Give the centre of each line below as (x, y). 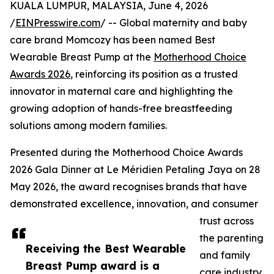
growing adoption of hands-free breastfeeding (121, 109)
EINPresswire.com (58, 23)
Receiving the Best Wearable (106, 249)
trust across (227, 221)
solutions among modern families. (88, 126)
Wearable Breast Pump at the (82, 57)
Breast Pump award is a (92, 266)
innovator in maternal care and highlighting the (121, 91)
